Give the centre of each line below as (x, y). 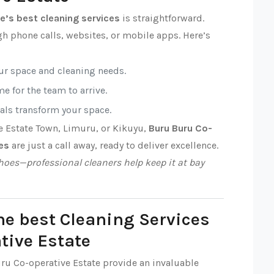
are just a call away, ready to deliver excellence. (114, 145)
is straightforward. (162, 18)
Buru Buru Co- (180, 128)
